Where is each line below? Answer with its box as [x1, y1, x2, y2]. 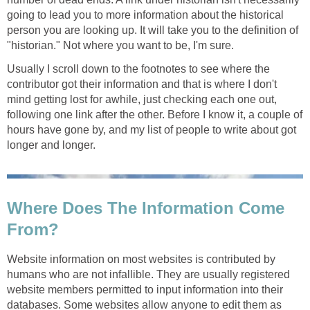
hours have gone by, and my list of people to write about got [7, 124, 296, 136]
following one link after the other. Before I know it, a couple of [7, 109, 302, 121]
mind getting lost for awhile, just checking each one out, [7, 93, 277, 106]
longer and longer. [7, 139, 95, 152]
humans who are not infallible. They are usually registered [7, 268, 290, 280]
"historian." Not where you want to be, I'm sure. [7, 39, 234, 52]
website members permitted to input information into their [7, 283, 283, 295]
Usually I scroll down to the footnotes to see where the [7, 63, 270, 75]
